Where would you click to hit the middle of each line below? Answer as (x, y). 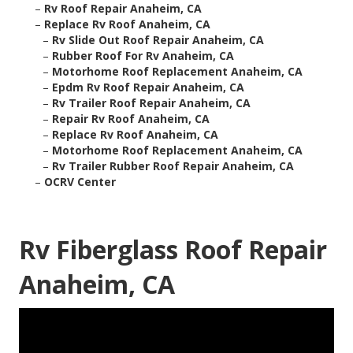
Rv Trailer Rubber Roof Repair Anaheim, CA (173, 166)
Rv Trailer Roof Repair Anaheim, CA (151, 103)
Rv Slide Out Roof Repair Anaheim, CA (158, 40)
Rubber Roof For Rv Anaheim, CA (143, 56)
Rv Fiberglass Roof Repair (173, 250)
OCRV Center (80, 182)
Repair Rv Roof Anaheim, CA (131, 119)
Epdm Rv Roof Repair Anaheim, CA (148, 87)
